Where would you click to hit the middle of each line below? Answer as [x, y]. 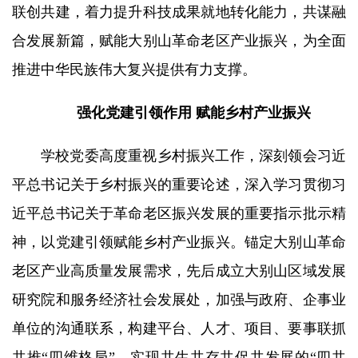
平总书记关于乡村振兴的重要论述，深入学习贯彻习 [179, 184]
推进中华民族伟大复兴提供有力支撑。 [134, 69]
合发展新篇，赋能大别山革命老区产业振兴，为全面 [179, 40]
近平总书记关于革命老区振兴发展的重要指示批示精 [179, 213]
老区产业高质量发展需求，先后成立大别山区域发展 [179, 270]
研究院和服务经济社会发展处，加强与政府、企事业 [179, 299]
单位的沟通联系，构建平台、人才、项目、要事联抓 [179, 328]
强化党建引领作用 [134, 112]
